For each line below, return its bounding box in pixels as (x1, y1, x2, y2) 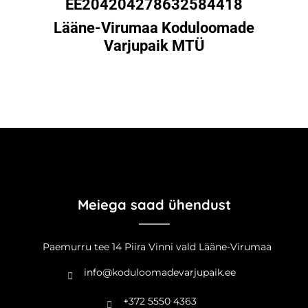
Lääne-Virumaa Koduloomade (54, 19, 254, 36)
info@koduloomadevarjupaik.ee (83, 266, 236, 278)
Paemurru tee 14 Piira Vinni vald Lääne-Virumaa (42, 241, 272, 253)
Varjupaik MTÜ (103, 37, 205, 54)
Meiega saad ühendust (77, 196, 231, 213)
